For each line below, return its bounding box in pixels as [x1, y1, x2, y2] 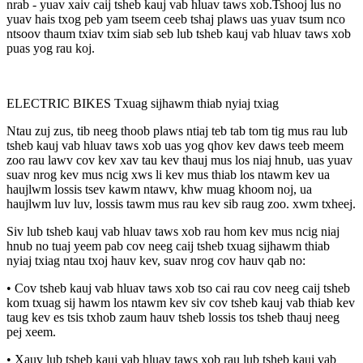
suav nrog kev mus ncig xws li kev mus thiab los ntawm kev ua [6, 167, 330, 181]
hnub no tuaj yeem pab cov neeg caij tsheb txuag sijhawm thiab [6, 238, 330, 253]
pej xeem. [6, 324, 56, 339]
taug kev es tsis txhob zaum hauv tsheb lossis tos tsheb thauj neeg [6, 310, 340, 324]
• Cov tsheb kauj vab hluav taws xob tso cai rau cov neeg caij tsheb [6, 280, 350, 295]
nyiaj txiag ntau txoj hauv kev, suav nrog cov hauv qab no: [6, 253, 305, 267]
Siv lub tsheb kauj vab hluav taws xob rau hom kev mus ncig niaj [6, 224, 340, 238]
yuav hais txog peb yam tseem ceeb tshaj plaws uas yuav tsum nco [6, 11, 345, 26]
